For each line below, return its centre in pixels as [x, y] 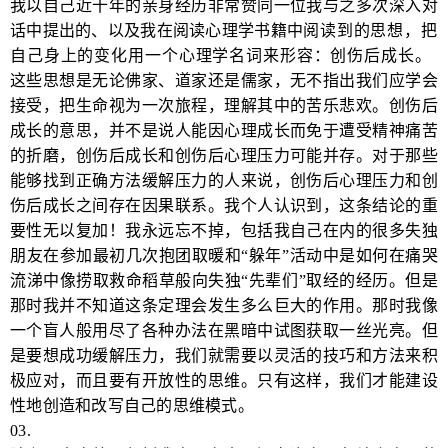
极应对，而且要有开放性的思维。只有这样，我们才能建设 [224, 380]
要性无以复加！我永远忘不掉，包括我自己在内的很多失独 [224, 230]
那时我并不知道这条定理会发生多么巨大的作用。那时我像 [224, 305]
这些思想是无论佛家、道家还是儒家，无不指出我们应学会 [224, 80]
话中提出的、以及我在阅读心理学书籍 [148, 30]
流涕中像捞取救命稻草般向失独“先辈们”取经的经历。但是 [224, 280]
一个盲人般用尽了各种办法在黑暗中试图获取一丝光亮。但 [224, 330]
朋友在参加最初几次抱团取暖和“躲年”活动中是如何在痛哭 [224, 255]
